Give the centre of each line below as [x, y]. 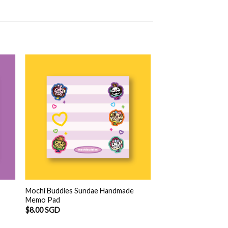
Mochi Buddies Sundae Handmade [79, 191]
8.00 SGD [45, 210]
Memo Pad [42, 200]
